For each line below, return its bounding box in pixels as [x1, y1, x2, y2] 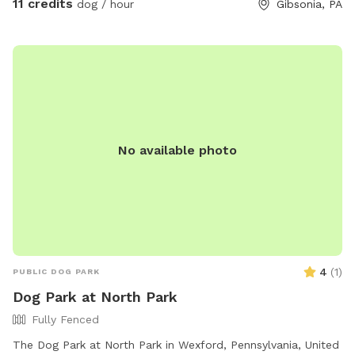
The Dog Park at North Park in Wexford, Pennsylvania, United [13, 338, 339, 351]
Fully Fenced [32, 312, 99, 326]
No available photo [118, 142, 237, 158]
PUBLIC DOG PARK [13, 266, 100, 276]
